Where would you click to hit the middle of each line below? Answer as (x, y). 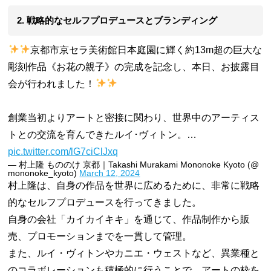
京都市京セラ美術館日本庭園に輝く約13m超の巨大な (146, 50)
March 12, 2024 (110, 173)
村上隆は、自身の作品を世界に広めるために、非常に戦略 (134, 185)
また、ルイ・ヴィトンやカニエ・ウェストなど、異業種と (134, 253)
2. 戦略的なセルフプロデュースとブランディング (117, 20)
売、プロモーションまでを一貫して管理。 (100, 236)
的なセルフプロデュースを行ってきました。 (105, 202)
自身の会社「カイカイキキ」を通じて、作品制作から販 (129, 219)
